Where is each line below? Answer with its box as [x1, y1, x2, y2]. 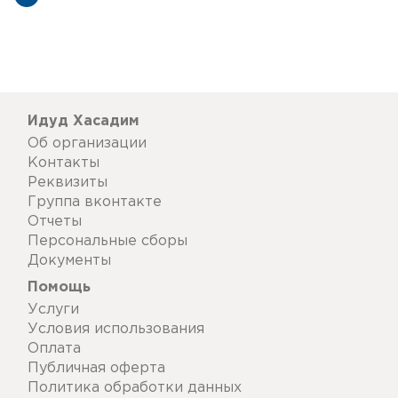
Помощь [28, 281, 91, 294]
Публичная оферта [28, 362, 165, 375]
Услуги [28, 303, 79, 316]
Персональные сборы [28, 235, 187, 248]
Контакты [28, 156, 99, 170]
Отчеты [28, 215, 82, 228]
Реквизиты [28, 176, 107, 189]
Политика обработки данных [28, 381, 242, 394]
